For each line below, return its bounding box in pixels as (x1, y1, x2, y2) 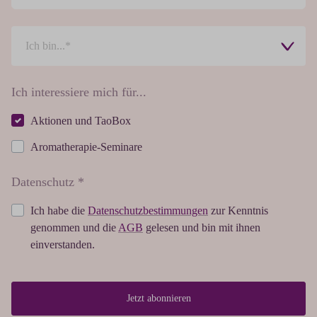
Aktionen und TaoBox (30, 114, 131, 127)
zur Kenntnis (208, 204, 268, 217)
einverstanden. (30, 238, 95, 250)
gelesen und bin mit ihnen (143, 221, 260, 234)
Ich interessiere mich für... (11, 84, 146, 99)
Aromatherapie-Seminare (30, 140, 142, 153)
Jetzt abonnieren (126, 292, 191, 304)
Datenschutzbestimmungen (88, 204, 208, 217)
